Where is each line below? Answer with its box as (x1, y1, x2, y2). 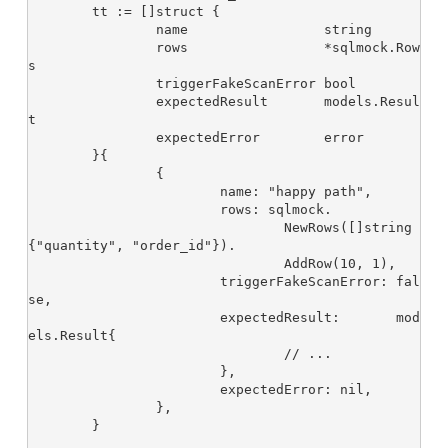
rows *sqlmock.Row (28, 40, 156, 56)
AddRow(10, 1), (28, 256, 284, 272)
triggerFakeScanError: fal (28, 274, 220, 290)
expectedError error (28, 130, 156, 146)
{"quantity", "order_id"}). (28, 238, 236, 254)
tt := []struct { (28, 4, 92, 20)
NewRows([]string (28, 220, 284, 236)
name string (28, 22, 156, 38)
